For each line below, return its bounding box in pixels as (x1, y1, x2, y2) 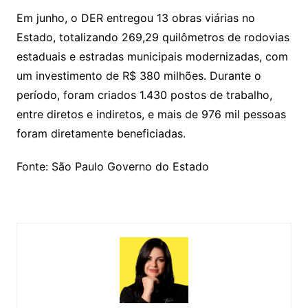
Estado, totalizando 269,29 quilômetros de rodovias (16, 30, 289, 44)
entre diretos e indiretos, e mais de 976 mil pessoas (16, 107, 286, 121)
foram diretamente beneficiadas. (16, 126, 186, 140)
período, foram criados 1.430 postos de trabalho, (16, 87, 272, 102)
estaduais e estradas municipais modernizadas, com (16, 49, 288, 63)
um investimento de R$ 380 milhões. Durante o (16, 68, 261, 82)
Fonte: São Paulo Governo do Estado (16, 159, 209, 173)
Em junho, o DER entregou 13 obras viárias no (16, 10, 255, 25)
